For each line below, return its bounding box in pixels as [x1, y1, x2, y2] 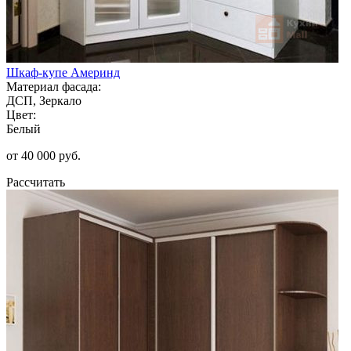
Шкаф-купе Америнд [6, 65, 120, 79]
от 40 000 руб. [6, 148, 81, 162]
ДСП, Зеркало [6, 93, 81, 107]
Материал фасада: [6, 79, 101, 93]
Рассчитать [6, 175, 65, 189]
